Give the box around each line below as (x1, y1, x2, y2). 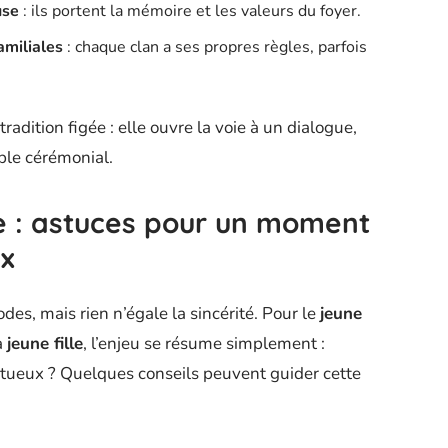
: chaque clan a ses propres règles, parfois (63, 35, 367, 58)
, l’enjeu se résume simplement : (83, 331, 325, 355)
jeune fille (7, 331, 83, 355)
